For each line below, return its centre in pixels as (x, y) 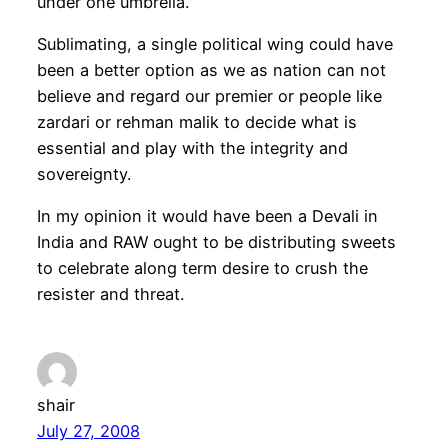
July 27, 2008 (88, 431)
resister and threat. (110, 294)
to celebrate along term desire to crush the (202, 268)
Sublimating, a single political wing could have (214, 44)
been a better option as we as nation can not (211, 70)
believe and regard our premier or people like (209, 96)
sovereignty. (83, 174)
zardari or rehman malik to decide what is (196, 122)
